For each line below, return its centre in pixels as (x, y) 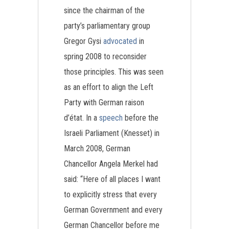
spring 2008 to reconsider (105, 56)
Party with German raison (104, 102)
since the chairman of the (104, 10)
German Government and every (113, 210)
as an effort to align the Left (109, 87)
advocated (120, 41)
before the (141, 118)
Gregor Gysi (84, 41)
